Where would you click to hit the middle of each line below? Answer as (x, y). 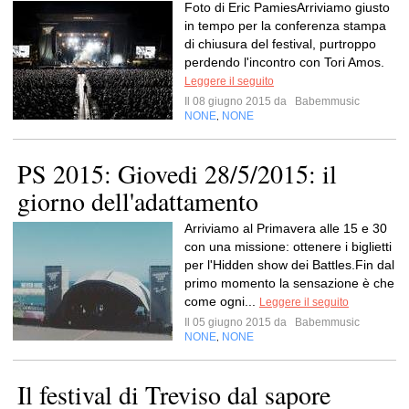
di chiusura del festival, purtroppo (280, 44)
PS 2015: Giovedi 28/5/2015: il (177, 173)
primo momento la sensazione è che (289, 283)
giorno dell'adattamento (138, 201)
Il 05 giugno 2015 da (238, 322)
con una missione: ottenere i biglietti (288, 246)
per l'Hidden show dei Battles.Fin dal (289, 265)
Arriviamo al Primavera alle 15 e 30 (286, 228)
